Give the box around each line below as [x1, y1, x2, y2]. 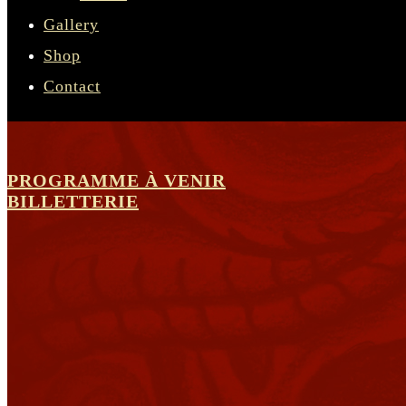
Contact [43, 77, 101, 95]
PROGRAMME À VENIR [7, 170, 226, 190]
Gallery [43, 15, 99, 34]
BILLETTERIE [7, 191, 139, 211]
